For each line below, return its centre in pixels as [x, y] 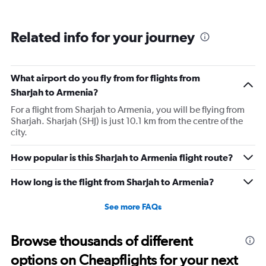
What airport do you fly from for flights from [105, 77]
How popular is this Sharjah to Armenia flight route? [122, 157]
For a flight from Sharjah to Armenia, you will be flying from [128, 109]
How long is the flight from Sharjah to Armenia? [113, 181]
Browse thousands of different [102, 240]
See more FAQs [133, 206]
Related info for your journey [103, 37]
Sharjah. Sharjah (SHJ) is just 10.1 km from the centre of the [127, 121]
